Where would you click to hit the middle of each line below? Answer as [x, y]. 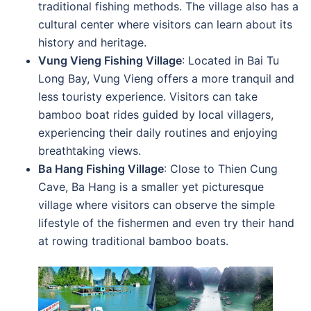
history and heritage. [92, 42]
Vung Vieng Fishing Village [110, 60]
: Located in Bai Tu [230, 60]
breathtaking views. [90, 151]
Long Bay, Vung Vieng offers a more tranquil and [166, 78]
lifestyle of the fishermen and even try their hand [166, 223]
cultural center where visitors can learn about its [165, 24]
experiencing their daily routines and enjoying [158, 133]
